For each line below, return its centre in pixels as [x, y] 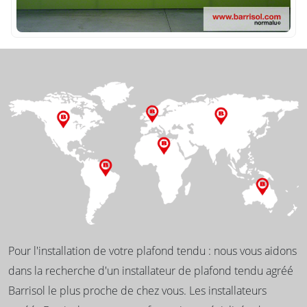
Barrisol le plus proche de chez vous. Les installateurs [137, 291]
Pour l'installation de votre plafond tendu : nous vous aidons [152, 251]
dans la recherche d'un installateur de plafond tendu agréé [151, 271]
